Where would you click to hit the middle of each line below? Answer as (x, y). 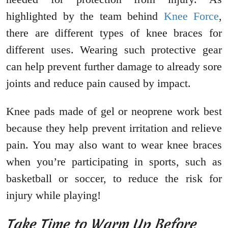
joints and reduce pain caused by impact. (98, 83)
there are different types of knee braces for (114, 33)
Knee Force (191, 16)
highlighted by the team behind (85, 16)
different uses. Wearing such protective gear (114, 50)
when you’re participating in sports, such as (114, 162)
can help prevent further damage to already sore (114, 67)
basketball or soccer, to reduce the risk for (114, 179)
